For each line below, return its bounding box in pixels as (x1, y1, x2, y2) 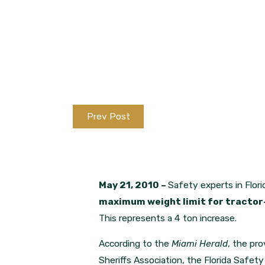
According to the (99, 238, 172, 250)
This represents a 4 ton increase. (99, 212, 237, 224)
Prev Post (86, 110, 130, 122)
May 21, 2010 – (99, 179, 169, 190)
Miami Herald (172, 238, 228, 250)
